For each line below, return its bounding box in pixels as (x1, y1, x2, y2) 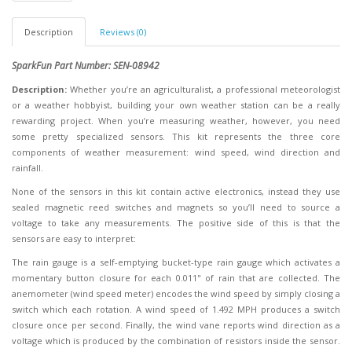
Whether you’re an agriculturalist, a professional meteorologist (67, 83, 340, 95)
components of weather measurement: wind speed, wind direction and (12, 146, 340, 158)
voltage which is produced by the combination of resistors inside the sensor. (12, 335, 340, 346)
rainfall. (12, 162, 43, 174)
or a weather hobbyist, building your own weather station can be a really (12, 99, 340, 111)
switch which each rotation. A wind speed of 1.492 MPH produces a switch (12, 303, 340, 315)
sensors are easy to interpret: (12, 233, 136, 244)
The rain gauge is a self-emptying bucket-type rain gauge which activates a (12, 256, 340, 268)
